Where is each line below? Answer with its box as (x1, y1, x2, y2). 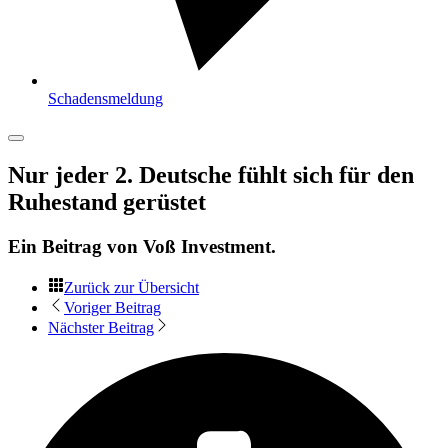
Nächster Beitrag (48, 318, 154, 336)
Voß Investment (143, 235, 271, 257)
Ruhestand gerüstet (8, 188, 206, 215)
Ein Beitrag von (8, 235, 143, 257)
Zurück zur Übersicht (64, 278, 199, 296)
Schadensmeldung (48, 90, 163, 107)
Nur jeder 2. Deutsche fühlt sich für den (8, 161, 414, 188)
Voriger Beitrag (64, 298, 161, 316)
